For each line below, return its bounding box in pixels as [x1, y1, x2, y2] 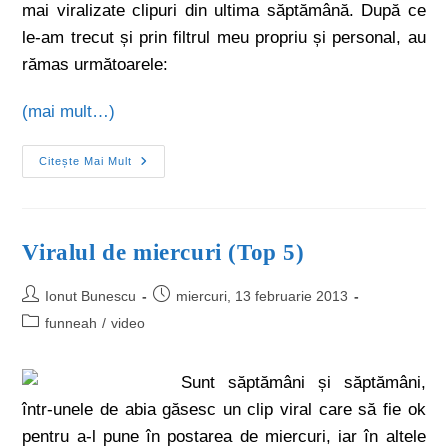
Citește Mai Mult [39, 154, 133, 167]
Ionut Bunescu [45, 287, 137, 304]
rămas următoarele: [22, 54, 169, 74]
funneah [45, 314, 98, 331]
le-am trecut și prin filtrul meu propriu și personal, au [22, 27, 426, 47]
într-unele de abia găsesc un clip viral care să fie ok [22, 399, 426, 419]
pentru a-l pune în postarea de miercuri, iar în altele [22, 426, 426, 446]
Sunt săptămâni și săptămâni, [181, 372, 426, 392]
